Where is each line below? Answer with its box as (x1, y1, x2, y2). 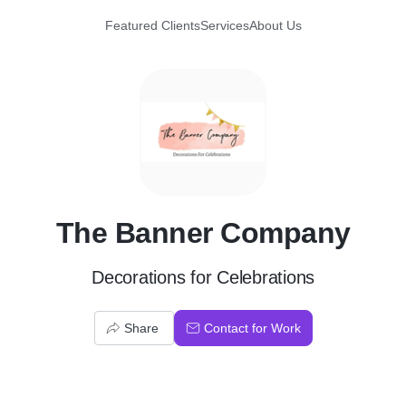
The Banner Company (55, 217, 351, 249)
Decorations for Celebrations (92, 267, 314, 287)
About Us (248, 18, 302, 33)
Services (199, 18, 249, 33)
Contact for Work (203, 321, 301, 335)
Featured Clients (104, 18, 200, 33)
